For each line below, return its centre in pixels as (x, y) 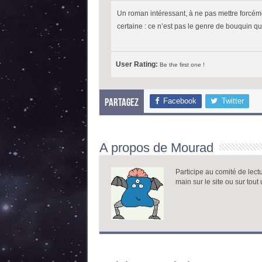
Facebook (180, 101)
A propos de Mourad (156, 148)
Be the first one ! (182, 65)
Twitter (232, 101)
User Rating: (137, 64)
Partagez (121, 103)
